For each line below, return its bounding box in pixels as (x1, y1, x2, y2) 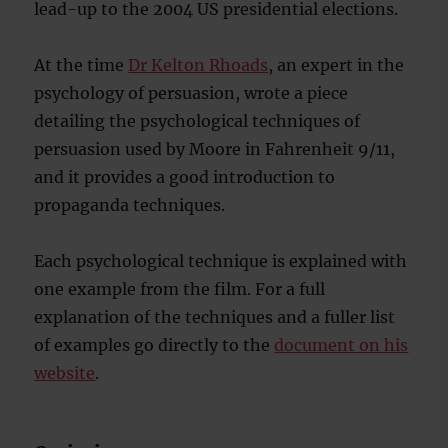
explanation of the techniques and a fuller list (34, 307, 396, 328)
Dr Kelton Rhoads (128, 55, 269, 76)
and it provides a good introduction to (34, 167, 336, 188)
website (34, 363, 96, 384)
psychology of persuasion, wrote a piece (34, 83, 349, 104)
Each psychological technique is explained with (34, 251, 408, 272)
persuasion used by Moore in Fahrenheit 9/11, (34, 139, 396, 160)
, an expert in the (268, 55, 405, 76)
